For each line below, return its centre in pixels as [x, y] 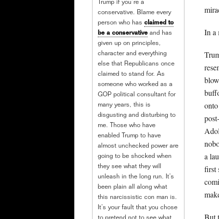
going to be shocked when [135, 157]
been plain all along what [132, 188]
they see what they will [130, 167]
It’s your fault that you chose [138, 208]
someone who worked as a [135, 85]
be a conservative [123, 34]
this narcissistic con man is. [137, 198]
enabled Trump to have [129, 136]
